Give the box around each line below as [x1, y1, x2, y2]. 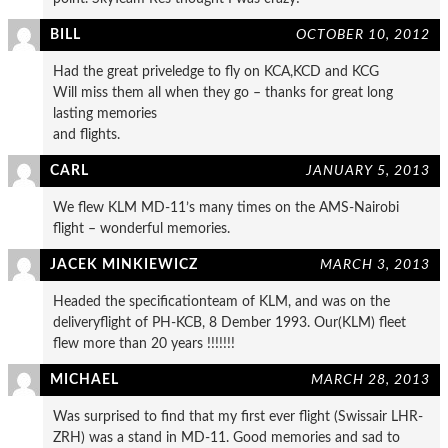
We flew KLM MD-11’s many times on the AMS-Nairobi [53, 199, 399, 215]
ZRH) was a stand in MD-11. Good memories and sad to [53, 429, 400, 445]
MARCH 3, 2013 [320, 256, 430, 272]
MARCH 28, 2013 [311, 371, 430, 387]
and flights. [53, 126, 120, 142]
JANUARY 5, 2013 [306, 162, 430, 178]
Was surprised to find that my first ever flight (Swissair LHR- [53, 408, 423, 424]
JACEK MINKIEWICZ [50, 256, 198, 272]
